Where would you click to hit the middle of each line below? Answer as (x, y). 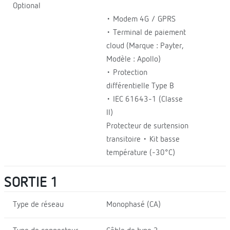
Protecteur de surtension (147, 126)
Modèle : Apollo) (133, 59)
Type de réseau (38, 205)
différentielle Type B (140, 86)
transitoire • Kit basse (143, 139)
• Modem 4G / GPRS (141, 19)
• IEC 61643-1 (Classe (144, 99)
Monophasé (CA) (133, 205)
